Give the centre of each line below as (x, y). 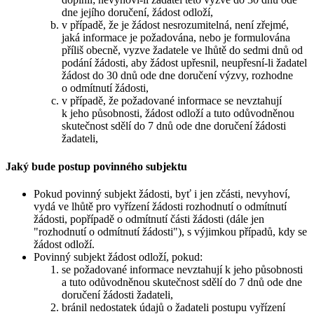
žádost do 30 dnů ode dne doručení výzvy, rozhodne (177, 76)
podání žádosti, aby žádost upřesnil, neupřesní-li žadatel (184, 63)
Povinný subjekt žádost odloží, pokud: (118, 257)
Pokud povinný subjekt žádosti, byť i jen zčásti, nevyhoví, (162, 193)
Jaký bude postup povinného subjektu (96, 166)
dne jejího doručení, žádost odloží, (137, 13)
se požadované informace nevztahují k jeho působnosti (182, 269)
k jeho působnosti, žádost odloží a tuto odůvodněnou (178, 114)
